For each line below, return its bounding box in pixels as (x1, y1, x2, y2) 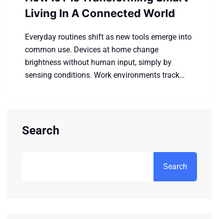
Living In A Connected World (25, 7, 175, 20)
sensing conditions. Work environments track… (25, 70, 185, 80)
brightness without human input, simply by (25, 58, 172, 67)
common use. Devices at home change (25, 45, 158, 54)
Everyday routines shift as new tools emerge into (25, 32, 192, 42)
